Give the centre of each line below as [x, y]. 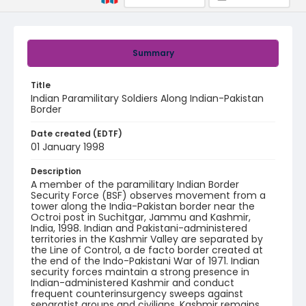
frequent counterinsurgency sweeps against [137, 294]
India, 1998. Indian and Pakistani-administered [139, 228]
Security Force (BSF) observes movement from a [148, 195]
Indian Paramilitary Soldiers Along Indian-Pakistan [147, 98]
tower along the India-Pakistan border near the [143, 206]
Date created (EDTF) [76, 134]
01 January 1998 [68, 147]
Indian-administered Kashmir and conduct [133, 283]
